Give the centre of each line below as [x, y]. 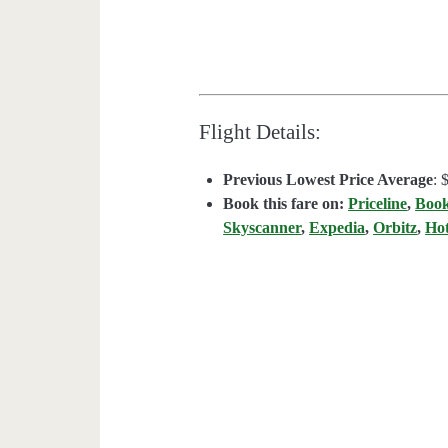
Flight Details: [260, 132]
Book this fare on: [286, 204]
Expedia [337, 228]
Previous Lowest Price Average [328, 180]
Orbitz [395, 228]
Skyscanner [262, 228]
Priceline [378, 204]
